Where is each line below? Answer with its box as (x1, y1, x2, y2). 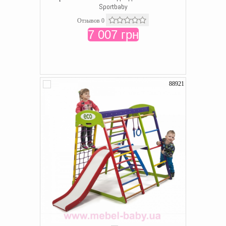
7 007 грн (87, 28, 139, 41)
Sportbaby (98, 2, 128, 11)
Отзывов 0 (77, 17, 104, 24)
